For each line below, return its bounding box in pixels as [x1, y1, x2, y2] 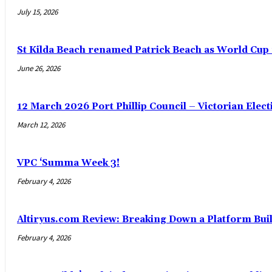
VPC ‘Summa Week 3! [17, 157, 120, 169]
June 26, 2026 [17, 63, 60, 73]
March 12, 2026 [17, 119, 65, 130]
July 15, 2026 [17, 6, 58, 17]
